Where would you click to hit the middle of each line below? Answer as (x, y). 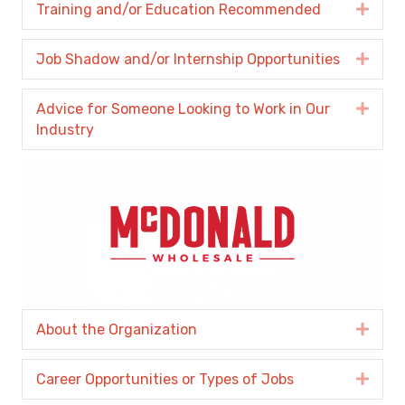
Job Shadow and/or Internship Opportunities (188, 60)
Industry (65, 130)
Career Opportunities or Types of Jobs (165, 379)
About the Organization (117, 329)
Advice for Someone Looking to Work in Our (183, 109)
